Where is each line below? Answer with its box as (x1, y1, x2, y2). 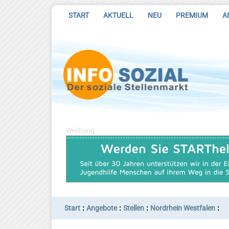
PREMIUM (176, 11, 208, 19)
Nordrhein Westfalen (150, 204, 215, 213)
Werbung (66, 126, 95, 134)
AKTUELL (103, 11, 133, 19)
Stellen (123, 204, 144, 213)
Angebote (86, 204, 117, 213)
